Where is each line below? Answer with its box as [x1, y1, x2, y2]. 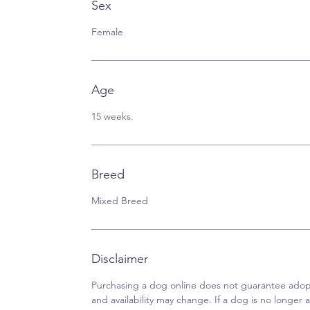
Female [91, 26, 123, 38]
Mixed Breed [91, 194, 148, 207]
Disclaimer [91, 251, 148, 266]
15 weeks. [91, 110, 134, 122]
